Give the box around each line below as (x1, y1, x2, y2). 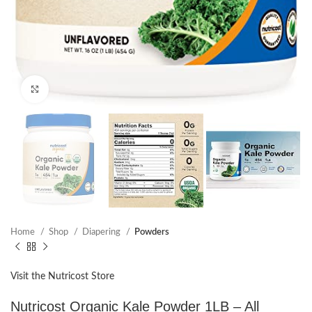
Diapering (82, 227, 123, 237)
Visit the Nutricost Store (10, 272, 114, 282)
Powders (134, 227, 169, 237)
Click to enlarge (49, 84, 111, 94)
